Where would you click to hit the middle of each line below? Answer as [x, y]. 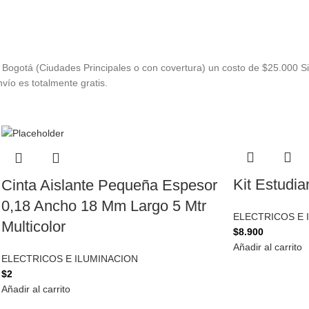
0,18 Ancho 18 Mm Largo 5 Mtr [104, 206]
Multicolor [33, 227]
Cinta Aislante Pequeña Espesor [109, 186]
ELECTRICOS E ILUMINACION [70, 259]
